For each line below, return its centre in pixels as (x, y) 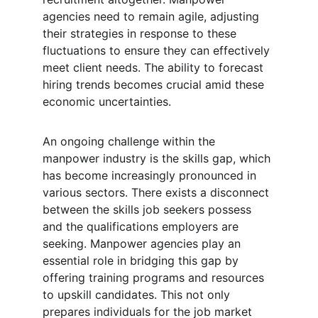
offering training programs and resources (155, 278)
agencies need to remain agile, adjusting (153, 16)
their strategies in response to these (141, 33)
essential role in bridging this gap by (142, 261)
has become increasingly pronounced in (151, 175)
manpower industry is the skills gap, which (158, 158)
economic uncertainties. (107, 102)
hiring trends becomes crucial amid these (155, 84)
